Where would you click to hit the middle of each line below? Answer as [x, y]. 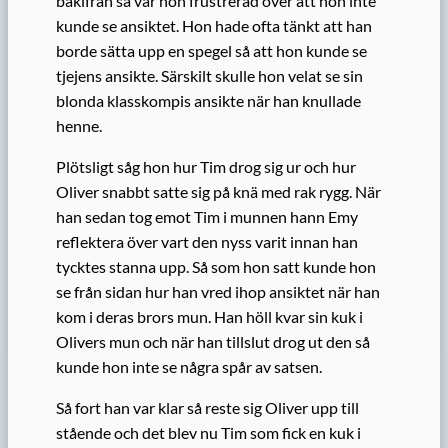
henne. [79, 126]
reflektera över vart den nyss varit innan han [207, 242]
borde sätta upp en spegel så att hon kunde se [211, 51]
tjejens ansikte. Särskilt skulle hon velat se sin [209, 76]
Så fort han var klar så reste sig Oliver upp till [207, 408]
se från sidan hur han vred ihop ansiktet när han [218, 292]
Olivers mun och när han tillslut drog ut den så [213, 342]
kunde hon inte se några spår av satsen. [189, 367]
